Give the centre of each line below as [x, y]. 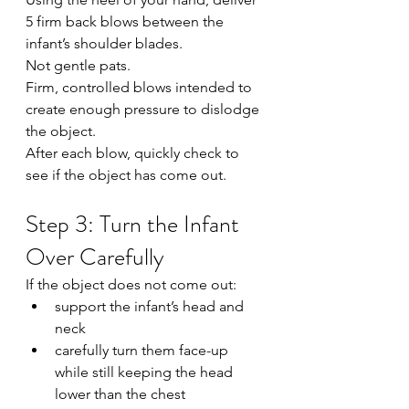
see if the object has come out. [126, 175]
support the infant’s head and [151, 306]
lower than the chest [120, 394]
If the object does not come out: [131, 284]
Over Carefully [95, 257]
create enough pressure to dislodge [144, 109]
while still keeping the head [146, 372]
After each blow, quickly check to [134, 153]
